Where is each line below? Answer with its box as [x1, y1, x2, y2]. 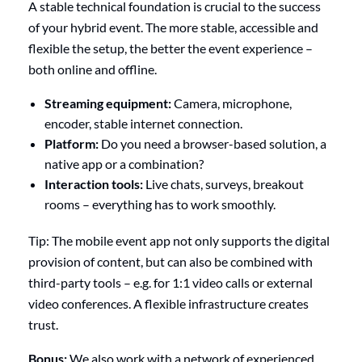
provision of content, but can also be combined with [28, 254, 313, 270]
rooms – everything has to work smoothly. [44, 196, 276, 213]
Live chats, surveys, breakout [143, 176, 304, 192]
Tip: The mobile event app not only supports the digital [28, 233, 330, 249]
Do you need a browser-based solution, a [99, 136, 326, 152]
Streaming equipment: [44, 95, 171, 112]
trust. [28, 317, 58, 333]
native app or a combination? [44, 156, 204, 172]
